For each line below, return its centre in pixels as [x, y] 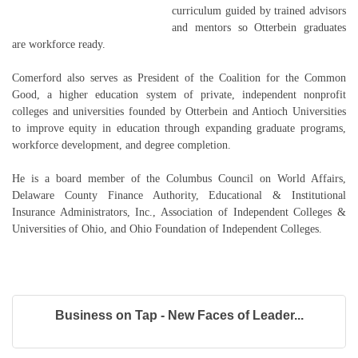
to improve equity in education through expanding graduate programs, [179, 129]
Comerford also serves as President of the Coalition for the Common [179, 78]
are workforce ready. [59, 45]
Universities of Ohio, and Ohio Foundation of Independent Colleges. [167, 229]
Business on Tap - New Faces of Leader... [179, 316]
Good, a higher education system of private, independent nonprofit [179, 95]
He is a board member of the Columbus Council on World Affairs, [179, 179]
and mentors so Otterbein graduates [259, 28]
